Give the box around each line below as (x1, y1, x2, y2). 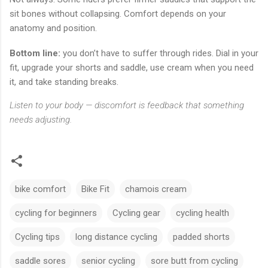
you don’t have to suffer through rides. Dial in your (60, 48, 258, 59)
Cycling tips (15, 232, 60, 243)
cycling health (176, 208, 229, 219)
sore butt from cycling (151, 255, 238, 267)
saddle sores (15, 255, 66, 267)
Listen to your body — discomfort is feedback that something (10, 100, 244, 111)
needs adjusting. (10, 114, 72, 126)
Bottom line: (10, 48, 60, 59)
